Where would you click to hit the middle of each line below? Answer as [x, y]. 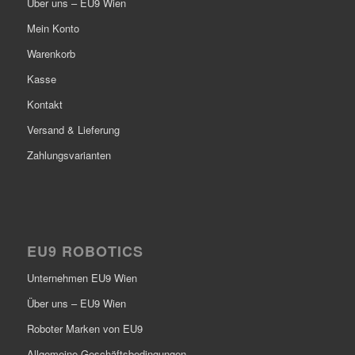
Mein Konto [53, 29]
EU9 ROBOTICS [85, 251]
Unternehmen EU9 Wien [82, 277]
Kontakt [44, 105]
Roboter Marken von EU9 [84, 328]
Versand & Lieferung [73, 130]
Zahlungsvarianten [69, 155]
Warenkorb [51, 54]
